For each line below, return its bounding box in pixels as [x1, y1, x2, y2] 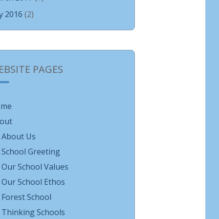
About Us [1, 131, 36, 142]
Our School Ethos [1, 176, 65, 187]
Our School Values [1, 161, 68, 172]
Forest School [1, 192, 51, 202]
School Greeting [1, 146, 60, 157]
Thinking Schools [1, 207, 65, 218]
